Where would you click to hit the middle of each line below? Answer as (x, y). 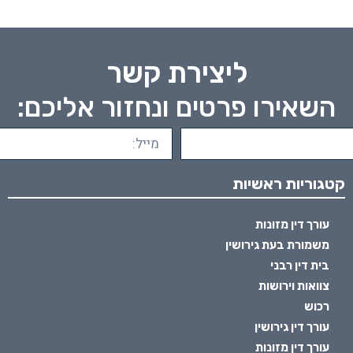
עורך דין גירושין (292, 327)
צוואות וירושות (294, 286)
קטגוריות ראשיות (289, 184)
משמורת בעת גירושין (278, 245)
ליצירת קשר (176, 73)
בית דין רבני (300, 266)
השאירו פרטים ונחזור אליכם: (176, 108)
